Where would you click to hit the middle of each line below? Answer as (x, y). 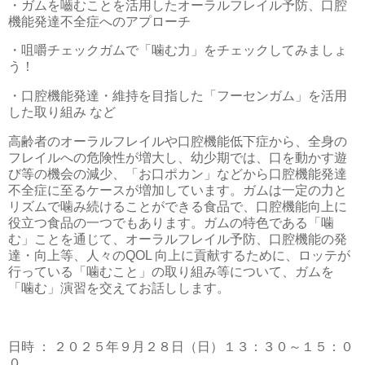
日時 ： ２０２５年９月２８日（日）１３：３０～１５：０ (181, 346)
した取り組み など (62, 112)
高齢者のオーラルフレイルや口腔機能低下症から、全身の (178, 142)
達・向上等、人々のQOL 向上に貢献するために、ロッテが (179, 256)
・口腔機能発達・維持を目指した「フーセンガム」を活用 (178, 96)
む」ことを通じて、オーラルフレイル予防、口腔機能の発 (178, 240)
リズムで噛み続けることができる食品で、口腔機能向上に (178, 207)
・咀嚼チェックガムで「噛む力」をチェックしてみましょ (178, 51)
